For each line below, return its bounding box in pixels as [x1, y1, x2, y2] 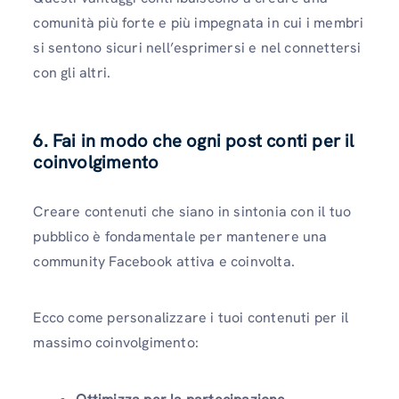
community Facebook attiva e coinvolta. [33, 252, 295, 272]
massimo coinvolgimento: [33, 333, 199, 353]
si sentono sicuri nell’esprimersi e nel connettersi [33, 38, 362, 58]
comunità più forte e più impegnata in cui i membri [33, 13, 364, 33]
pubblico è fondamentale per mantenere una [33, 227, 328, 247]
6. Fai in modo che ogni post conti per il [33, 129, 354, 153]
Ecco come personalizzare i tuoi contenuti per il [33, 308, 348, 328]
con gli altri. [33, 63, 111, 83]
